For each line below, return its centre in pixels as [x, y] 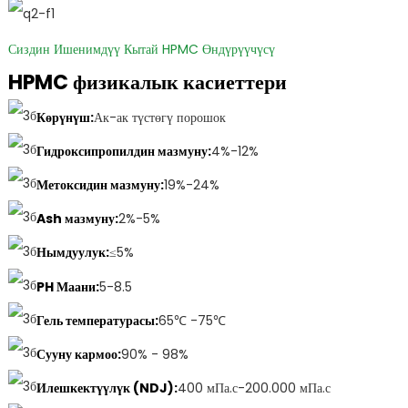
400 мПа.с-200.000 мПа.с [254, 388]
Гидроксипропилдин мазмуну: [123, 151]
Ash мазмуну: [77, 219]
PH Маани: [67, 286]
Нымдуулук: [72, 253]
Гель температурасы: [97, 320]
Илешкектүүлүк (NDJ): [107, 388]
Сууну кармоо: [78, 354]
